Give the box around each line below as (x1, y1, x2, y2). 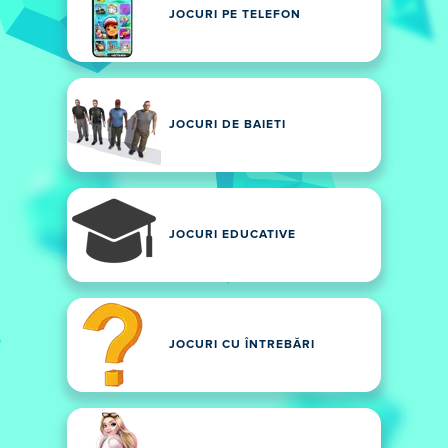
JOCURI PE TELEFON (169, 9, 301, 21)
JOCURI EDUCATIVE (169, 229, 296, 241)
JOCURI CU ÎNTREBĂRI (169, 339, 315, 351)
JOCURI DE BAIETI (169, 119, 286, 131)
